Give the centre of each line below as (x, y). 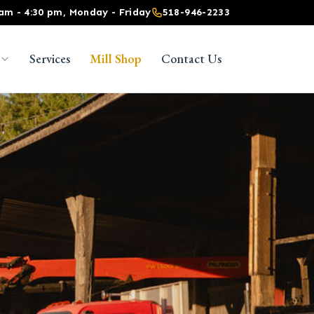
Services (50, 59)
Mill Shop (116, 59)
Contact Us (191, 59)
